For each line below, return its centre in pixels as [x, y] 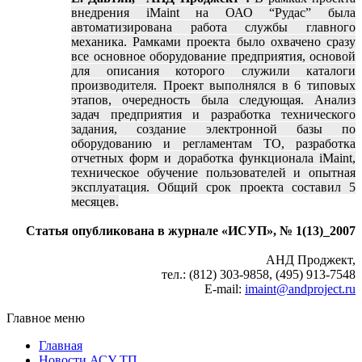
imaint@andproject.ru [300, 289]
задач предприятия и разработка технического [213, 115]
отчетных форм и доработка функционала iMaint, [213, 158]
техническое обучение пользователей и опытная [213, 173]
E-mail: [225, 289]
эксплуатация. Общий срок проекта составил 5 [213, 187]
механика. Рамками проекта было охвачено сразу [213, 42]
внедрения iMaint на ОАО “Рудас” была [213, 13]
